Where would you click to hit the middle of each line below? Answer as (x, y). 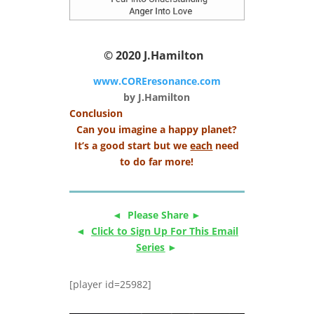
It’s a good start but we (132, 145)
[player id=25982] (110, 284)
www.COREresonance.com (157, 81)
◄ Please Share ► (157, 214)
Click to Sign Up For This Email (164, 231)
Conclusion (96, 113)
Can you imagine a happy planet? (157, 129)
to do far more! (157, 161)
